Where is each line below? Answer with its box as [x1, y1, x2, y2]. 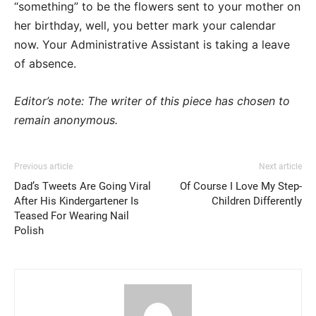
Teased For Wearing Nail [14, 209, 129, 223]
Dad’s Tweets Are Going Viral [14, 180, 151, 193]
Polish [14, 224, 44, 238]
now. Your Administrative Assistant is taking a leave [14, 37, 290, 52]
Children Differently [212, 195, 302, 208]
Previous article [14, 162, 73, 172]
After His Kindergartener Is [14, 195, 139, 208]
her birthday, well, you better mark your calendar [14, 18, 276, 33]
